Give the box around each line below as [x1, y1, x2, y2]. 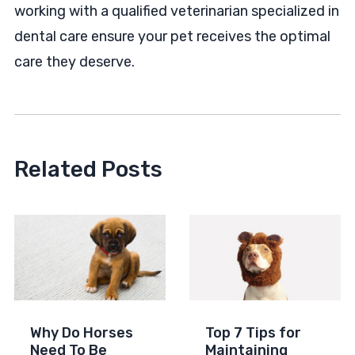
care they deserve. [13, 53, 135, 71]
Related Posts [13, 156, 162, 183]
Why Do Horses [29, 323, 133, 342]
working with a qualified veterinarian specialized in [13, 2, 339, 21]
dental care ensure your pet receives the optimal [13, 28, 330, 46]
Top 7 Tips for [204, 323, 301, 342]
